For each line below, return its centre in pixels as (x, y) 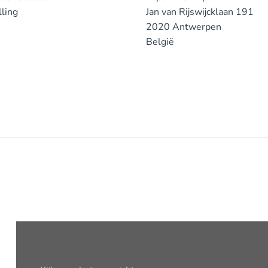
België (160, 42)
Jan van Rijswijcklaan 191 (200, 12)
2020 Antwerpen (184, 27)
